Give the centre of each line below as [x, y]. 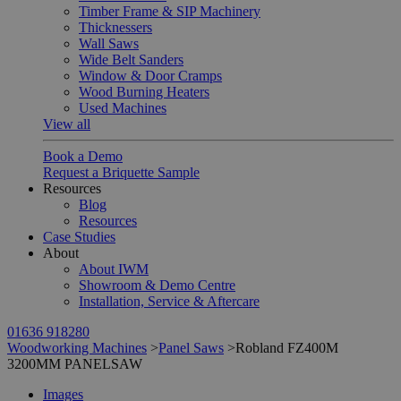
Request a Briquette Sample [121, 172]
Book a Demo [83, 156]
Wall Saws [109, 43]
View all [67, 124]
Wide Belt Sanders [131, 60]
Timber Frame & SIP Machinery [170, 11]
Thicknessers [115, 27]
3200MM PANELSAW [75, 364]
